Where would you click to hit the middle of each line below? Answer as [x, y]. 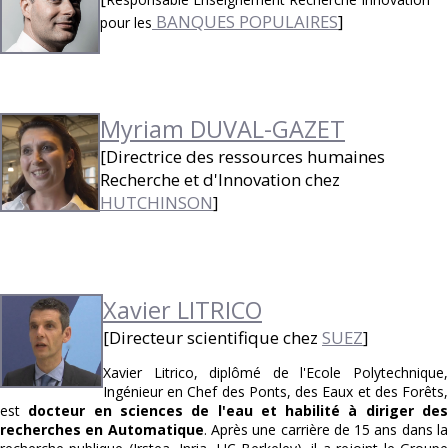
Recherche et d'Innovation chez [220, 179]
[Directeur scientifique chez [212, 337]
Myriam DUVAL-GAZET [222, 128]
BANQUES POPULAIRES [247, 21]
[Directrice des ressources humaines [242, 156]
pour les [126, 22]
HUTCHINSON [156, 202]
